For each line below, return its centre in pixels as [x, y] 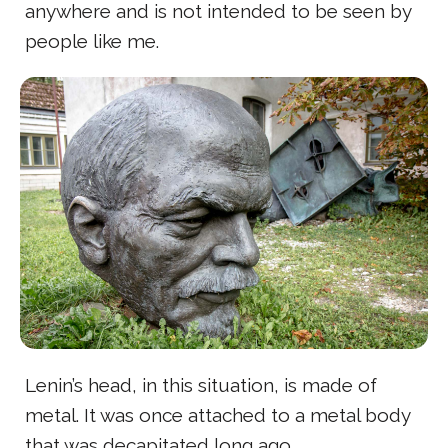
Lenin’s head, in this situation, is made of [201, 384]
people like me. [92, 40]
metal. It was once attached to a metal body [217, 414]
